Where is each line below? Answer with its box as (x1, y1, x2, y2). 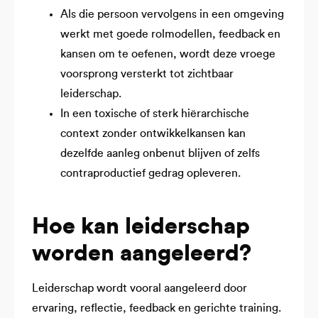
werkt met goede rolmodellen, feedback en (60, 28, 280, 40)
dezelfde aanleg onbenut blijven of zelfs (60, 148, 260, 160)
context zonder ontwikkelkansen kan (60, 128, 246, 140)
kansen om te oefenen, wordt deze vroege (60, 48, 275, 60)
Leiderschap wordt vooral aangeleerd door (32, 283, 247, 295)
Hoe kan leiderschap (32, 215, 250, 238)
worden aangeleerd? (32, 242, 251, 265)
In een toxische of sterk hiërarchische (60, 108, 249, 120)
